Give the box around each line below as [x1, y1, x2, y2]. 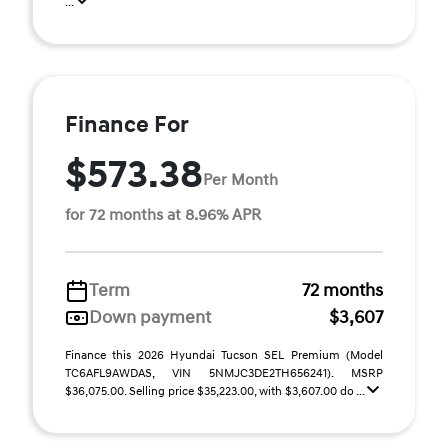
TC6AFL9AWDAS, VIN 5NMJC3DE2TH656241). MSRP [65, 366, 383, 381]
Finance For [65, 111, 189, 139]
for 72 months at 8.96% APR [65, 205, 261, 225]
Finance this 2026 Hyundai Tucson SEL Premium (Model [65, 348, 383, 363]
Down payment [89, 306, 211, 329]
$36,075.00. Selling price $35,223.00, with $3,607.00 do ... [65, 384, 367, 399]
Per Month [203, 169, 278, 190]
